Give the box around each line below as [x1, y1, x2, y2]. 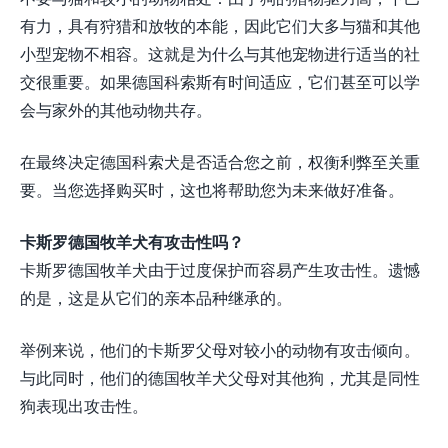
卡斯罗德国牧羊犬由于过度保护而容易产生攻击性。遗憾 [20, 257, 420, 281]
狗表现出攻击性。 [20, 393, 148, 417]
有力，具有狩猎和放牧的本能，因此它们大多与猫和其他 [20, 13, 420, 37]
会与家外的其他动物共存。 [20, 97, 212, 121]
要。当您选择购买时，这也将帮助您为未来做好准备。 [20, 177, 404, 201]
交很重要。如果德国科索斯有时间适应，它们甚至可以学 [20, 69, 420, 93]
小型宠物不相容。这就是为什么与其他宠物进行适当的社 [20, 41, 420, 65]
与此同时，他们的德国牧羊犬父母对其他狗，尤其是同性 [20, 365, 420, 389]
